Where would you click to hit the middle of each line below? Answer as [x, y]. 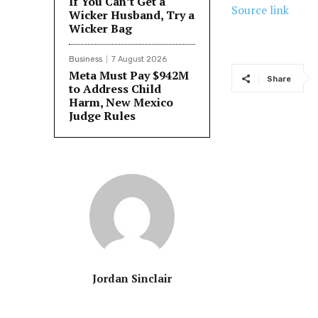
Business [86, 59]
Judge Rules [102, 116]
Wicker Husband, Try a [132, 15]
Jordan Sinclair [132, 278]
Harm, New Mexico [121, 102]
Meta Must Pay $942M [129, 75]
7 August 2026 [139, 59]
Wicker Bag [100, 28]
